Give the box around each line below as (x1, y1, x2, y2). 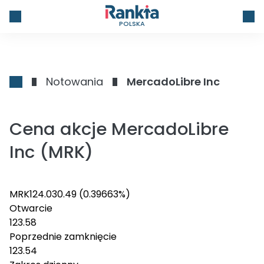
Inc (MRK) (9, 140, 93, 164)
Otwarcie (9, 202, 52, 215)
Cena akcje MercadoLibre (9, 117, 229, 141)
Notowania (46, 74, 103, 89)
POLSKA (119, 18, 145, 28)
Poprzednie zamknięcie (9, 230, 117, 243)
